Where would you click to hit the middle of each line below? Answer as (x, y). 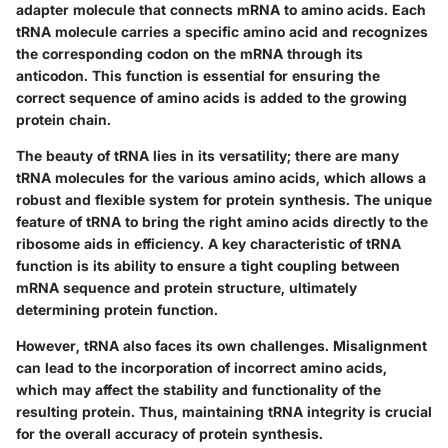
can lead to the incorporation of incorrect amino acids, (201, 367)
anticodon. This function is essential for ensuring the (198, 75)
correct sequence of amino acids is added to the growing (211, 97)
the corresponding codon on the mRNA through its (189, 53)
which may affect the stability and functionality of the (198, 389)
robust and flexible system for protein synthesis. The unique (224, 199)
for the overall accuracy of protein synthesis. (169, 433)
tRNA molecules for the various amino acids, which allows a (221, 177)
